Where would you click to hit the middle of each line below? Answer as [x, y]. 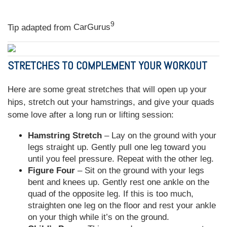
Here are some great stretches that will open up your [107, 89]
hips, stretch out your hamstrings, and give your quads [111, 102]
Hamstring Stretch [65, 135]
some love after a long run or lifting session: [91, 115]
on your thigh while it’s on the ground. [99, 217]
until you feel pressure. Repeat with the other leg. [121, 159]
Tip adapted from [41, 27]
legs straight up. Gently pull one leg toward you [117, 147]
